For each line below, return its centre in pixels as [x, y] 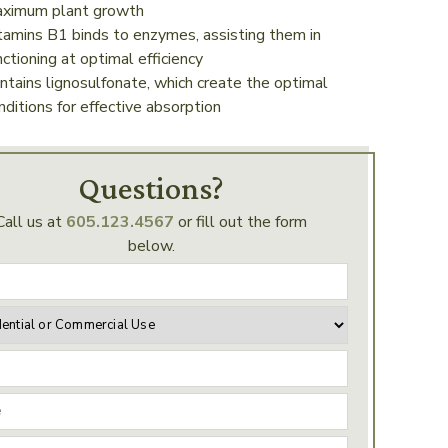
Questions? [151, 187]
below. [151, 245]
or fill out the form [241, 221]
